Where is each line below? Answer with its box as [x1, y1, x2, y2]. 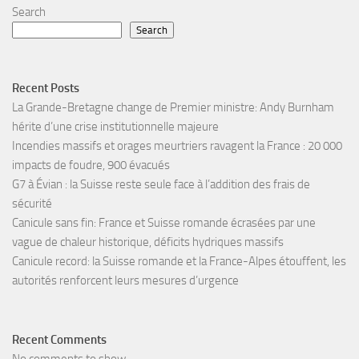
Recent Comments [12, 333, 107, 348]
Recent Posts [12, 81, 79, 96]
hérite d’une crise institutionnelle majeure [12, 119, 219, 135]
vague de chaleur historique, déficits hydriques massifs [12, 235, 284, 250]
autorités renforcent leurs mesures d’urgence [12, 273, 239, 288]
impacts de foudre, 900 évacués [12, 158, 170, 173]
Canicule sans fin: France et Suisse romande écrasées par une [12, 216, 316, 231]
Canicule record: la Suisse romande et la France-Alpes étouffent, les [12, 254, 346, 269]
